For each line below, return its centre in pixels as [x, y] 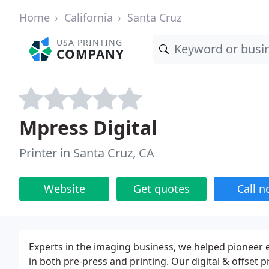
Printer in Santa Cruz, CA [87, 153]
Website [64, 189]
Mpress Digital [88, 128]
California [89, 17]
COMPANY [91, 54]
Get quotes [162, 189]
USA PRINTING [90, 42]
